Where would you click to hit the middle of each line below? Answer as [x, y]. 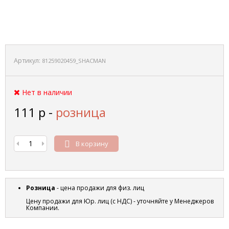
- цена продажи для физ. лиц [100, 188]
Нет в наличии [47, 92]
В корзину [92, 144]
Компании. [43, 208]
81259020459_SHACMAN [74, 61]
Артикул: [28, 61]
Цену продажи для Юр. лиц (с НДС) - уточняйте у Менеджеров [120, 201]
